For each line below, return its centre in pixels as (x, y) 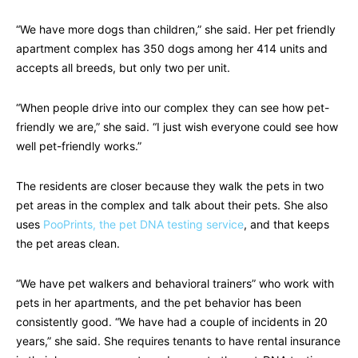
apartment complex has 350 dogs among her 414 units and (172, 49)
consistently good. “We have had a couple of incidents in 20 (172, 322)
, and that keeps (286, 225)
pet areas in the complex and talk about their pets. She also (172, 205)
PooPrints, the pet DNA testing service (143, 225)
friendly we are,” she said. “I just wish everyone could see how (177, 127)
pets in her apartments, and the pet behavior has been (159, 303)
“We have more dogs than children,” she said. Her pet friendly (176, 30)
